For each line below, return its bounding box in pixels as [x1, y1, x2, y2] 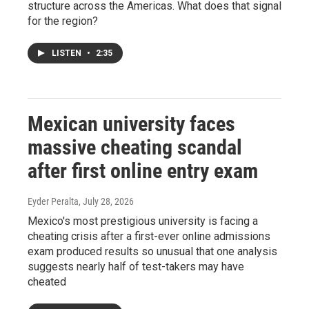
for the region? [28, 14, 98, 28]
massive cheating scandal [28, 135, 242, 159]
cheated [28, 275, 66, 288]
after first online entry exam [28, 159, 258, 183]
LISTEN [52, 48, 83, 58]
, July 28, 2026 [79, 196, 134, 207]
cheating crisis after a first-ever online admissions [28, 230, 270, 243]
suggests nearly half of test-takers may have [28, 260, 244, 273]
